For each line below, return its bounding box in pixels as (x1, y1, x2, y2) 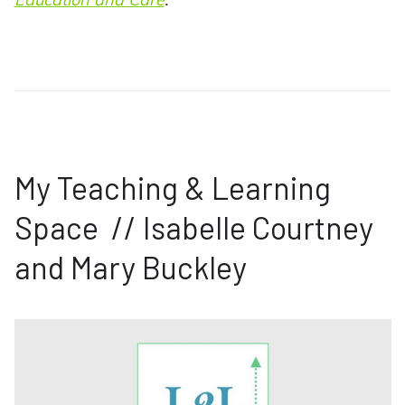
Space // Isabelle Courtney (14, 209, 373, 247)
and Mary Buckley (14, 249, 247, 287)
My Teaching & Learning (14, 169, 331, 207)
